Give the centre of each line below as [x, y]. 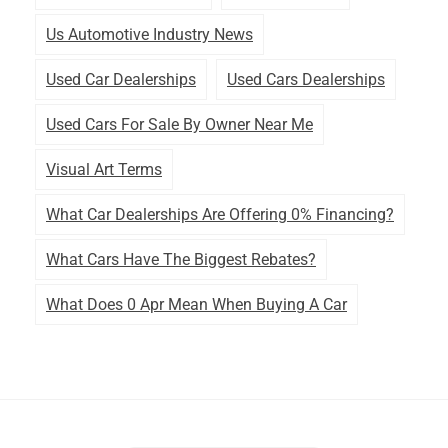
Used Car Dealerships [121, 79]
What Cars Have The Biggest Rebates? [181, 259]
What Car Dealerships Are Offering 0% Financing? [220, 214]
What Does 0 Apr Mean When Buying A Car [196, 304]
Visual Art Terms [104, 169]
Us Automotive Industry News [149, 34]
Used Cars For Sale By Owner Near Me [179, 124]
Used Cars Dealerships [306, 79]
